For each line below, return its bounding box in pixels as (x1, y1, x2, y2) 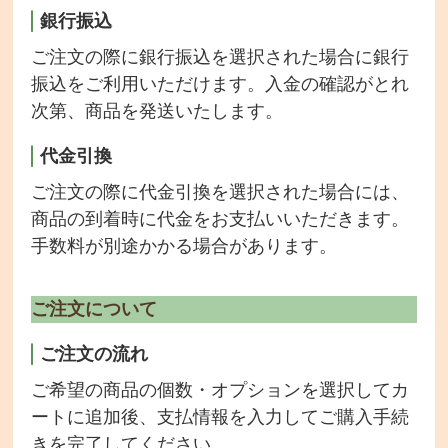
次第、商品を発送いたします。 (30, 100, 283, 121)
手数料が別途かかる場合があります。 (30, 235, 337, 256)
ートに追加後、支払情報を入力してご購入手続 (30, 406, 409, 427)
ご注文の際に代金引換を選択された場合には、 (30, 181, 409, 202)
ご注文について (30, 298, 157, 319)
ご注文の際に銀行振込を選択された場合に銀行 (30, 46, 409, 67)
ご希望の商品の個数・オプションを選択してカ (30, 379, 409, 400)
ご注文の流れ (39, 343, 148, 364)
